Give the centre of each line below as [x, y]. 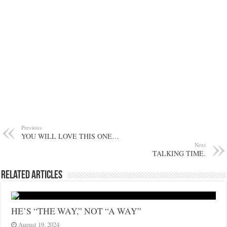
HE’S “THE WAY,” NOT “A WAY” [77, 211]
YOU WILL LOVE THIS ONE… [70, 136]
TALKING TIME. [179, 153]
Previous [32, 127]
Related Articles [32, 175]
